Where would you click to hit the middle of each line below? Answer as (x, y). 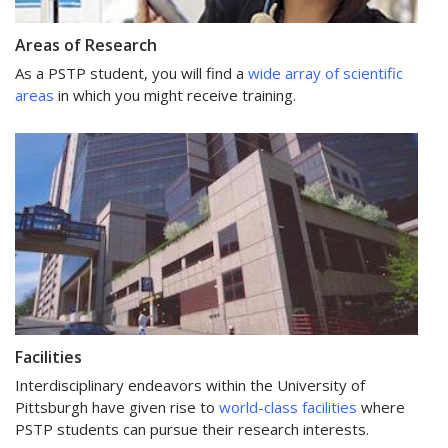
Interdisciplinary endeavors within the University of (190, 384)
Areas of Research (86, 45)
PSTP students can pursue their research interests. (192, 428)
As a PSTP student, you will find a (131, 73)
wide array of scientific (325, 73)
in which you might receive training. (177, 95)
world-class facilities (290, 406)
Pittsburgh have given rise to (117, 406)
